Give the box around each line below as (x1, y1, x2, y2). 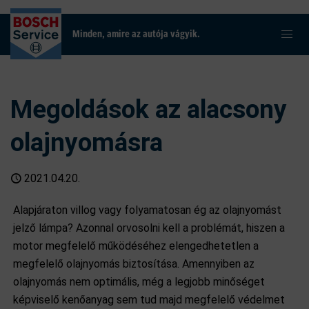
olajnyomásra (10, 128, 163, 157)
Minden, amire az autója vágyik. (72, 30, 200, 39)
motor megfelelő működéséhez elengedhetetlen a (13, 239, 259, 252)
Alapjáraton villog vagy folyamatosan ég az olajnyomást (13, 203, 282, 217)
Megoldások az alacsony (10, 94, 287, 124)
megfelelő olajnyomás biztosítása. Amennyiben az (13, 257, 255, 270)
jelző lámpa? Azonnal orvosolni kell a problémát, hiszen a (13, 221, 286, 235)
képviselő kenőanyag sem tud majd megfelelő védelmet (13, 293, 286, 306)
